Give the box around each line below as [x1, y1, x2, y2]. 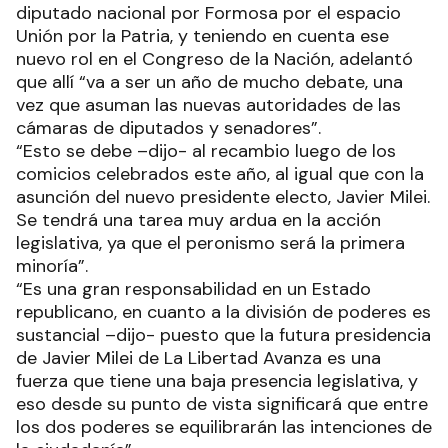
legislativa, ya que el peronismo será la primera [16, 231, 405, 256]
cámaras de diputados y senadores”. [16, 116, 321, 141]
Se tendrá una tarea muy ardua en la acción [16, 208, 381, 233]
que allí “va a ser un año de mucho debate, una [16, 70, 403, 95]
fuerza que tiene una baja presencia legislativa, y [16, 369, 418, 394]
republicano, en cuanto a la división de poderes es [16, 300, 431, 325]
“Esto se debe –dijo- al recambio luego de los [16, 139, 396, 164]
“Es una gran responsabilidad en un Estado [16, 277, 371, 302]
